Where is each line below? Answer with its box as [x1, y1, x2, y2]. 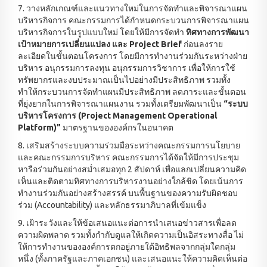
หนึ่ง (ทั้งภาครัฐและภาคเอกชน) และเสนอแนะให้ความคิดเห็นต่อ [18, 254, 247, 263]
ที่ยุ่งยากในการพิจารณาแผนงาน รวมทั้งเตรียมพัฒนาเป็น [18, 99, 223, 108]
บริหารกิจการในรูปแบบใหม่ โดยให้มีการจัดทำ [18, 27, 186, 37]
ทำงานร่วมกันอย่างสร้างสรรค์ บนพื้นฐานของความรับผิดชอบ [18, 188, 238, 198]
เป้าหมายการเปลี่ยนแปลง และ [18, 39, 129, 49]
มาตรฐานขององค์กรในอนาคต [61, 123, 173, 132]
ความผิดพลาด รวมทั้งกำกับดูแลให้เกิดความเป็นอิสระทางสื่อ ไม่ [18, 230, 244, 240]
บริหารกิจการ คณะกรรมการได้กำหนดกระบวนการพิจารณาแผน [18, 15, 249, 25]
